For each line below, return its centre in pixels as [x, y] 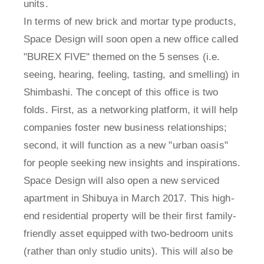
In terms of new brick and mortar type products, [130, 22]
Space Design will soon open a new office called [131, 39]
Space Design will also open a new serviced [122, 181]
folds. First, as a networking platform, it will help [131, 110]
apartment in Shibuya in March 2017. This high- [129, 199]
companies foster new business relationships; [126, 128]
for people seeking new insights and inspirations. [132, 163]
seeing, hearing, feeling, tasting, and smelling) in [132, 75]
